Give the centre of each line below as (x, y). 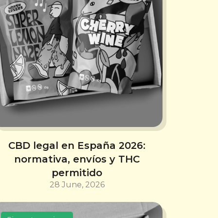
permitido (77, 173)
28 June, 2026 (77, 184)
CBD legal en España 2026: (77, 145)
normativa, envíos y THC (77, 159)
